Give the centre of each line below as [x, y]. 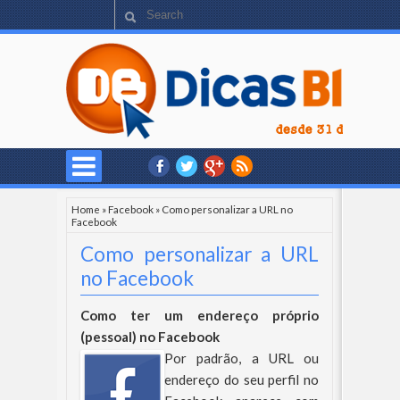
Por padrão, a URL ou [242, 358]
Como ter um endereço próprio [200, 315]
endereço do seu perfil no [242, 379]
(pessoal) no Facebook [150, 337]
